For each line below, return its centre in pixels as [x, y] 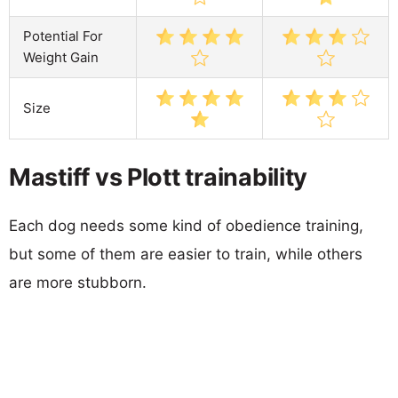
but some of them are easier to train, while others [186, 254]
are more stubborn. [78, 282]
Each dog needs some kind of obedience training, [186, 225]
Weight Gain [61, 57]
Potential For [63, 36]
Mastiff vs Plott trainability [159, 177]
